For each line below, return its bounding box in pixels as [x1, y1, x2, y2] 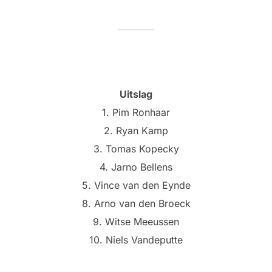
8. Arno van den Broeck [81, 197, 191, 210]
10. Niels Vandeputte [89, 234, 183, 246]
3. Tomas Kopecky [93, 143, 179, 155]
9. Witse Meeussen [93, 216, 179, 228]
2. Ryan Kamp [104, 124, 168, 137]
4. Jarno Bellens [100, 161, 172, 174]
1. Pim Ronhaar [102, 106, 170, 119]
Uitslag [120, 88, 152, 101]
